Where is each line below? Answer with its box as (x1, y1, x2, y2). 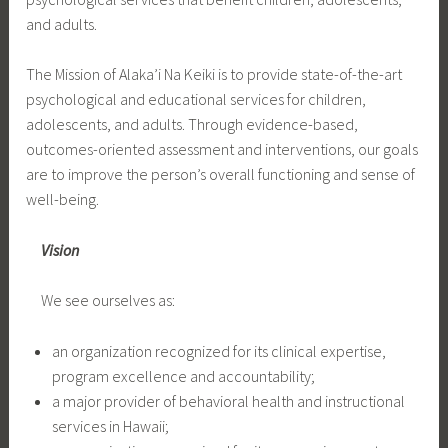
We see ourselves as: (41, 290, 176, 311)
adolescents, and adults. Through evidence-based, (26, 114, 359, 135)
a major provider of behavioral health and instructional (51, 390, 405, 411)
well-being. (26, 189, 103, 210)
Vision (41, 239, 80, 260)
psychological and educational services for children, (26, 89, 367, 110)
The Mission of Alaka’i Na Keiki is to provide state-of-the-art (26, 64, 403, 85)
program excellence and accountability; (51, 365, 315, 386)
